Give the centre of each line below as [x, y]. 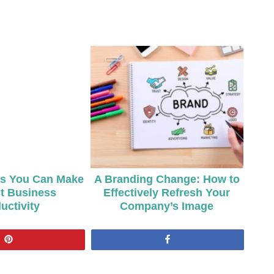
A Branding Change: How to [167, 179]
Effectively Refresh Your [167, 192]
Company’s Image [167, 206]
